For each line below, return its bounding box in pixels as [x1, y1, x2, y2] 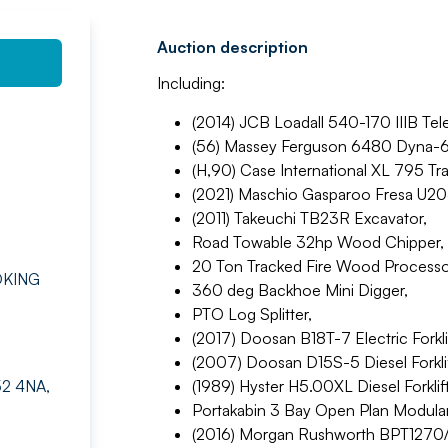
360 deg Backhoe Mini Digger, [191, 280, 408, 300]
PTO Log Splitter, [191, 304, 312, 324]
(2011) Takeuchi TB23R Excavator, [191, 208, 427, 228]
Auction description [156, 37, 308, 57]
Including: [156, 73, 225, 93]
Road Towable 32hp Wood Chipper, [191, 232, 444, 252]
